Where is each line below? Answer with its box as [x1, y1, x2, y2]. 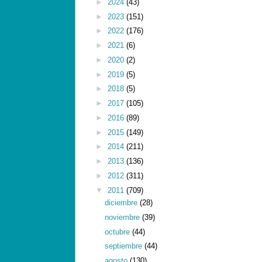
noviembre [104, 212, 142, 222]
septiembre [104, 242, 144, 251]
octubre [104, 227, 132, 236]
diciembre [104, 198, 140, 208]
